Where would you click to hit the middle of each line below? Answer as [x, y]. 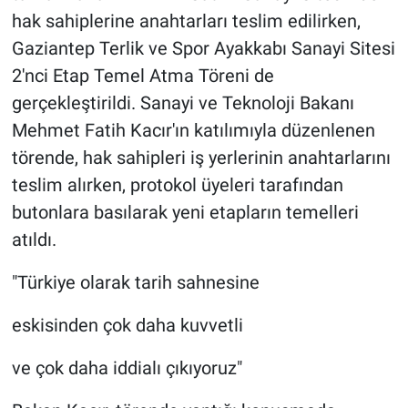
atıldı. [34, 240]
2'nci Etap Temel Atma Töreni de [143, 76]
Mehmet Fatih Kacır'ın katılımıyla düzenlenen [193, 131]
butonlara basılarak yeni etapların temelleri [185, 213]
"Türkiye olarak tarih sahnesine [135, 283]
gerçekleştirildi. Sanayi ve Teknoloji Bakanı [183, 103]
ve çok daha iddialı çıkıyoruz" [127, 368]
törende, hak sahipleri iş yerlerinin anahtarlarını [201, 158]
